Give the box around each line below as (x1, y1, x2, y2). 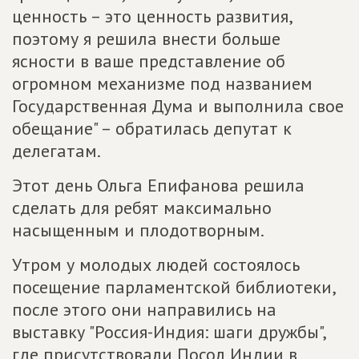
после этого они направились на (12, 297, 276, 321)
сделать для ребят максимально (12, 196, 272, 219)
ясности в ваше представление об (12, 49, 285, 72)
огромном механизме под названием (12, 71, 313, 95)
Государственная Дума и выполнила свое (12, 94, 344, 117)
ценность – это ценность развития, (12, 4, 292, 27)
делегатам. (12, 139, 101, 162)
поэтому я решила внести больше (12, 26, 280, 50)
